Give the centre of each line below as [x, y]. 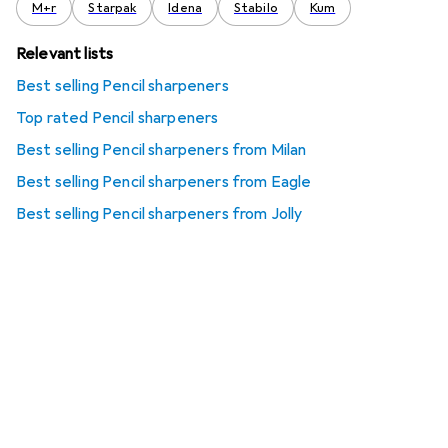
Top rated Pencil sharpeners [117, 118]
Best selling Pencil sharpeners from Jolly [159, 214]
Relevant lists [65, 54]
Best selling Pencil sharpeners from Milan [161, 150]
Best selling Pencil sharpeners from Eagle [164, 182]
